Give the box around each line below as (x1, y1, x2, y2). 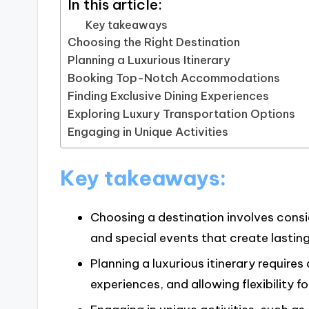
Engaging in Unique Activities (68, 125, 229, 139)
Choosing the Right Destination (68, 35, 241, 50)
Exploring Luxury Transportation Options (68, 107, 296, 121)
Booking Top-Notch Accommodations (68, 71, 281, 86)
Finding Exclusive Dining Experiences (68, 89, 270, 103)
